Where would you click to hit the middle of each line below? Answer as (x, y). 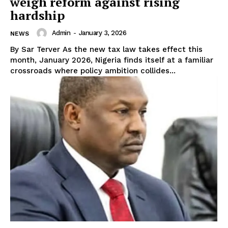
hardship (37, 15)
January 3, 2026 (102, 33)
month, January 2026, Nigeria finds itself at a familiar (112, 60)
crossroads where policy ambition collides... (93, 70)
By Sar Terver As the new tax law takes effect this (36, 49)
